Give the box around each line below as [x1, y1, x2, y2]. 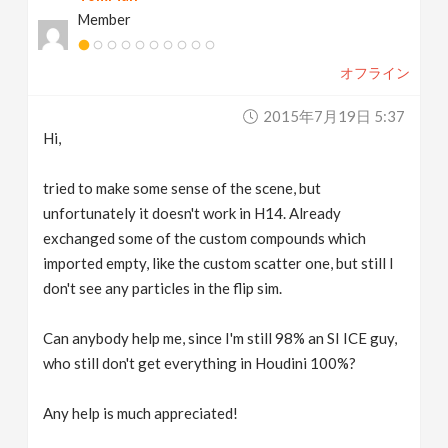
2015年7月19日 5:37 [262, 107, 405, 125]
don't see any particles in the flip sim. [43, 279, 283, 297]
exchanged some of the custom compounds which [43, 229, 367, 247]
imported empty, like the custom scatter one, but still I [43, 254, 395, 272]
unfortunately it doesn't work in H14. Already [43, 204, 342, 222]
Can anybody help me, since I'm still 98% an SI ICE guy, [43, 329, 398, 347]
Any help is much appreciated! [43, 404, 239, 422]
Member [78, 11, 132, 28]
